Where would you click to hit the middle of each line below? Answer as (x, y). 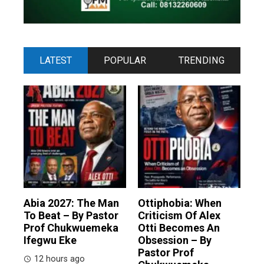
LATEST (56, 61)
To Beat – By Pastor (71, 216)
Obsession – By (175, 240)
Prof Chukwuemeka (71, 228)
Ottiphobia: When (180, 203)
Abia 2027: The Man (71, 203)
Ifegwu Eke (50, 240)
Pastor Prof (166, 253)
